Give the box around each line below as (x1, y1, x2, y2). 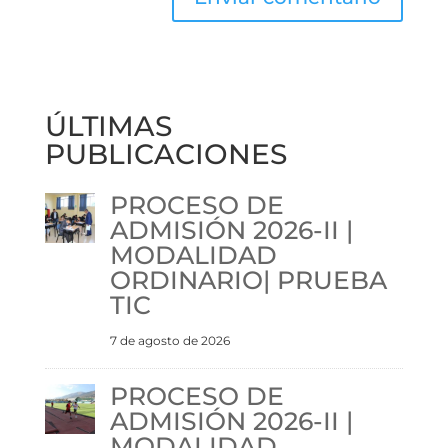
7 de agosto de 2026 (109, 332, 230, 348)
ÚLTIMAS (44, 108, 172, 143)
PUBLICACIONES (44, 136, 287, 171)
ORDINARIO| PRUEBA (109, 264, 387, 295)
